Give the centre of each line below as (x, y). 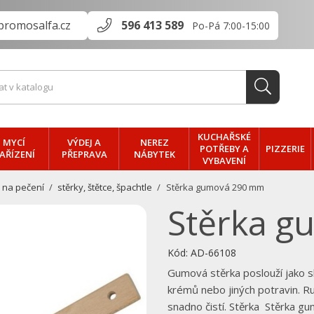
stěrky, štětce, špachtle (105, 187)
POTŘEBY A (224, 149)
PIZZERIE (285, 148)
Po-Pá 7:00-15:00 (231, 26)
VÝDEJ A (84, 142)
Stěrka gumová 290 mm (215, 187)
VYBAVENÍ (224, 161)
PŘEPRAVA (84, 154)
